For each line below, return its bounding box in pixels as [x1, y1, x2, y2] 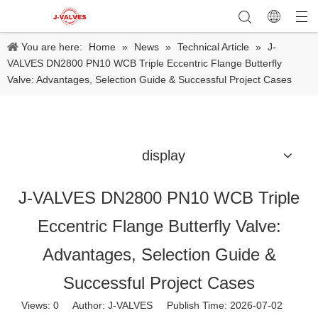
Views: [21, 300, 53, 311]
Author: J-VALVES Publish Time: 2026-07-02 [59, 300, 297, 311]
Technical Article [177, 41, 249, 53]
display [141, 148, 185, 163]
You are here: [21, 41, 82, 53]
